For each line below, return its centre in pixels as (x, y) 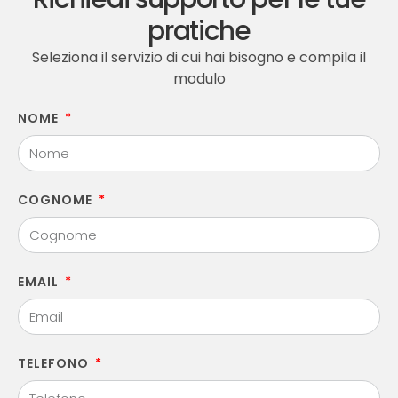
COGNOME (57, 200)
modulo (199, 79)
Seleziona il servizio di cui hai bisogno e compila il (199, 58)
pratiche (199, 32)
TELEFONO (55, 364)
